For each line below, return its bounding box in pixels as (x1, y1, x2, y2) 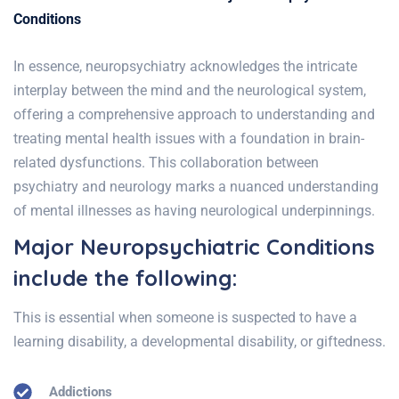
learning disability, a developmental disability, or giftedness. (13, 333, 386, 351)
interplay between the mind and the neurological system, (13, 82, 366, 100)
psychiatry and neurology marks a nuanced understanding (13, 178, 379, 196)
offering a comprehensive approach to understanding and (13, 106, 375, 124)
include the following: (13, 265, 238, 292)
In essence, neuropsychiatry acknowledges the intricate (13, 58, 357, 76)
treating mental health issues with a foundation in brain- (13, 130, 364, 148)
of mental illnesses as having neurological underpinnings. (13, 202, 375, 220)
